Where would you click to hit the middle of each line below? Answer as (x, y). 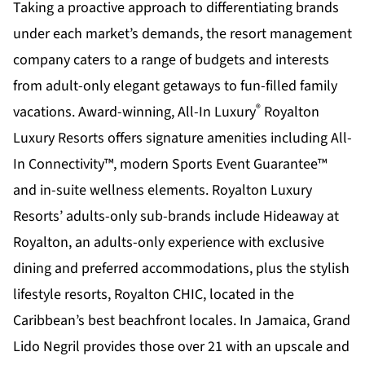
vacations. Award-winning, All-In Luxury (134, 112)
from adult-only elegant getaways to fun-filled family (175, 86)
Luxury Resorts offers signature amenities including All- (182, 139)
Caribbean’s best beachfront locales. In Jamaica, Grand (182, 321)
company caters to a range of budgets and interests (171, 60)
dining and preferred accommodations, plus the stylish (181, 269)
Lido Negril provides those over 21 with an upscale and (181, 347)
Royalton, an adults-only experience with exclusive (169, 243)
